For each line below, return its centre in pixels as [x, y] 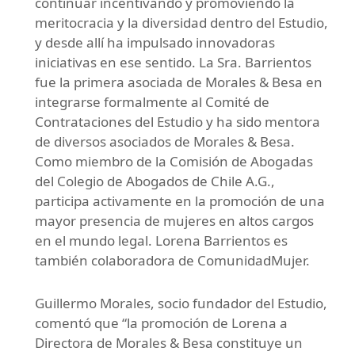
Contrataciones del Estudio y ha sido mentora [177, 122]
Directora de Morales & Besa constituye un [169, 343]
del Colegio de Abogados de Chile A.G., [155, 181]
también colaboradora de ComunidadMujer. [172, 261]
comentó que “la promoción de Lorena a [161, 323]
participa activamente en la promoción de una [180, 201]
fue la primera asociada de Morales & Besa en [179, 82]
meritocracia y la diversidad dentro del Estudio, [181, 23]
